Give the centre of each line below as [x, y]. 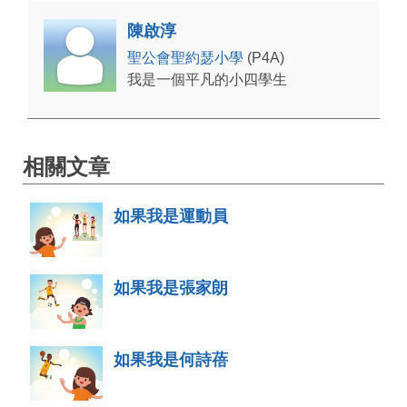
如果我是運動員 [171, 216]
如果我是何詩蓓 [171, 359]
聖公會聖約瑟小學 [187, 58]
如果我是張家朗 [171, 288]
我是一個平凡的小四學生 [207, 80]
